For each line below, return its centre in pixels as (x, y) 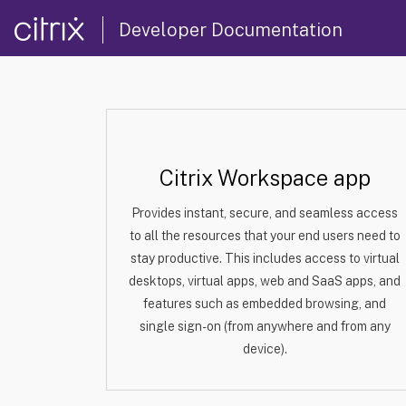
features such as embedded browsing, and (265, 304)
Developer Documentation (231, 29)
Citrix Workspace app (265, 178)
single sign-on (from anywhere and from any (265, 326)
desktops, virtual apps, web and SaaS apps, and (265, 281)
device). (265, 349)
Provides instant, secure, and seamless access (265, 213)
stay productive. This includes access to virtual (265, 258)
